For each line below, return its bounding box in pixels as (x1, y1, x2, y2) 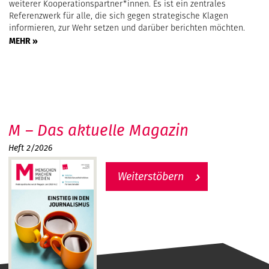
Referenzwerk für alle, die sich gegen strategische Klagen (9, 9, 228, 22)
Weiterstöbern (118, 168, 184, 184)
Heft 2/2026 (8, 141, 52, 154)
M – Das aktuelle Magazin (8, 118, 189, 141)
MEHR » (9, 34, 38, 47)
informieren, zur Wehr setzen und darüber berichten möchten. (9, 21, 245, 34)
